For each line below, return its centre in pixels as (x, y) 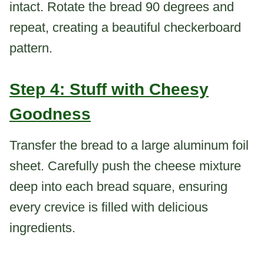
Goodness (50, 114)
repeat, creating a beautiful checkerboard (125, 27)
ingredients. (42, 227)
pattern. (31, 48)
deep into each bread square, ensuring (118, 186)
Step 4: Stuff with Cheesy (109, 89)
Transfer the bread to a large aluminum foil (129, 145)
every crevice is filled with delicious (109, 207)
